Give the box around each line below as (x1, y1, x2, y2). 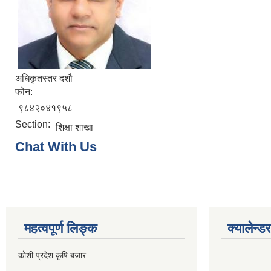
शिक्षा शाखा (56, 122, 93, 132)
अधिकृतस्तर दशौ (15, 73, 73, 83)
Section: (15, 119, 53, 129)
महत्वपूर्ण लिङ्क (24, 221, 97, 236)
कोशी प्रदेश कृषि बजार (18, 250, 86, 260)
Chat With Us (15, 139, 97, 154)
